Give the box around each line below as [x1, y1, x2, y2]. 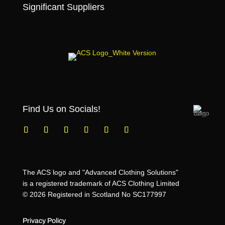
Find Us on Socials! [22, 104, 100, 114]
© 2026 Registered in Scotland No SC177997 [22, 190, 166, 198]
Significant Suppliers [22, 2, 104, 12]
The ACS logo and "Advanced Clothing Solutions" [22, 168, 178, 176]
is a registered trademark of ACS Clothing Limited [22, 179, 179, 187]
